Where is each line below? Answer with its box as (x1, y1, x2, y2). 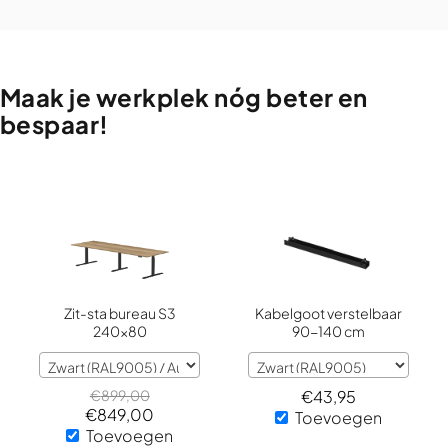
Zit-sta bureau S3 (64, 304, 176, 322)
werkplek (95, 82, 210, 113)
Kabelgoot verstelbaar (254, 304, 402, 322)
